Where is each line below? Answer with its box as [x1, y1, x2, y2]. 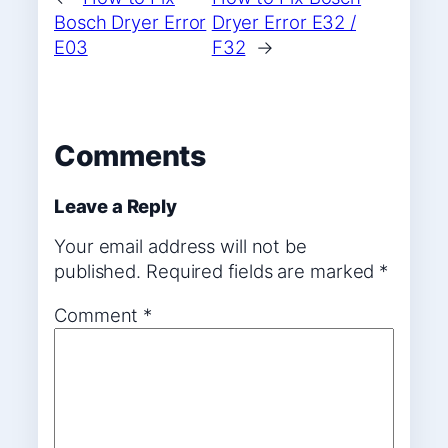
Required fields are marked [145, 260, 380, 283]
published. [54, 260, 142, 283]
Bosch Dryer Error [54, 11, 207, 34]
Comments [54, 138, 206, 174]
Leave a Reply [54, 194, 177, 217]
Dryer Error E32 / [211, 11, 357, 34]
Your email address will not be [54, 235, 307, 258]
